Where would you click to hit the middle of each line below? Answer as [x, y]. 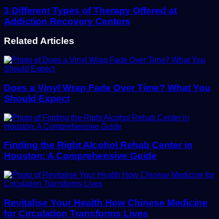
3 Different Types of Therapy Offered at [90, 10]
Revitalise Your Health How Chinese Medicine [106, 202]
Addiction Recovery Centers [67, 21]
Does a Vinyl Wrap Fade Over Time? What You [107, 88]
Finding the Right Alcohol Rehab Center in [98, 145]
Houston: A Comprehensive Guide [80, 156]
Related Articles [39, 41]
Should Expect [37, 98]
